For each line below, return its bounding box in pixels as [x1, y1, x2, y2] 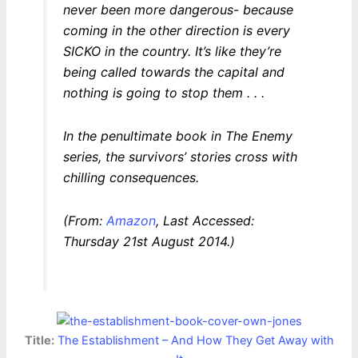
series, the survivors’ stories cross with [62, 149, 297, 165]
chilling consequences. [62, 169, 199, 186]
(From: [62, 213, 106, 229]
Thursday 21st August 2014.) [62, 233, 235, 250]
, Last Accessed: [155, 213, 254, 229]
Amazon [105, 213, 156, 229]
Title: [24, 333, 54, 348]
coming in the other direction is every [62, 22, 290, 39]
